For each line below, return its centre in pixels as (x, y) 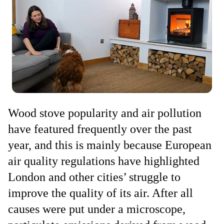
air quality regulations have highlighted (104, 161)
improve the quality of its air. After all (100, 193)
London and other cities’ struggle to (94, 177)
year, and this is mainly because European (110, 145)
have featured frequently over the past (100, 129)
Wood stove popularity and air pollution (105, 113)
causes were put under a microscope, (97, 209)
